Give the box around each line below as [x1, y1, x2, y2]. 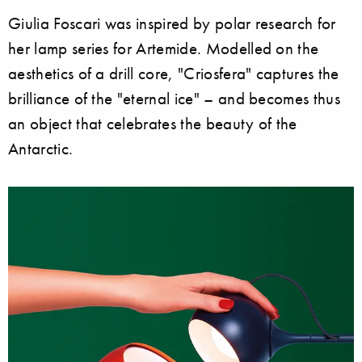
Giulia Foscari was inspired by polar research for [8, 13, 336, 34]
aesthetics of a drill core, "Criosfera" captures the [8, 63, 339, 84]
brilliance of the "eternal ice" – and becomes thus [8, 88, 341, 109]
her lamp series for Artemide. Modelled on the [8, 38, 319, 59]
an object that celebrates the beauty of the [8, 113, 297, 134]
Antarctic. [8, 138, 74, 159]
